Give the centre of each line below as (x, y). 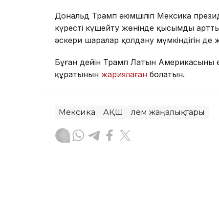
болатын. (166, 74)
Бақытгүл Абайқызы (123, 180)
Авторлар (106, 192)
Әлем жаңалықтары (168, 112)
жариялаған (124, 74)
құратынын (78, 74)
